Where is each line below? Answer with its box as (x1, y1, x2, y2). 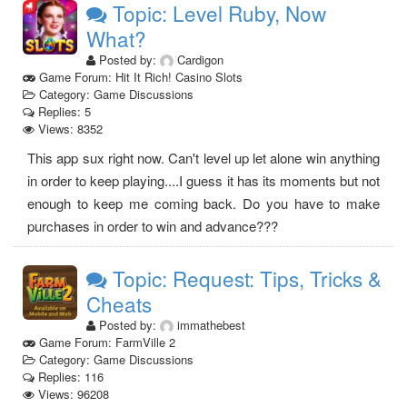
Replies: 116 (35, 368, 104, 386)
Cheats (86, 289, 152, 319)
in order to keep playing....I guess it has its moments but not (27, 171, 380, 191)
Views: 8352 (35, 120, 103, 138)
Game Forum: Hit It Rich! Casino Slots (35, 68, 243, 86)
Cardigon (174, 51, 223, 69)
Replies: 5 (35, 103, 91, 121)
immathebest (174, 316, 245, 334)
